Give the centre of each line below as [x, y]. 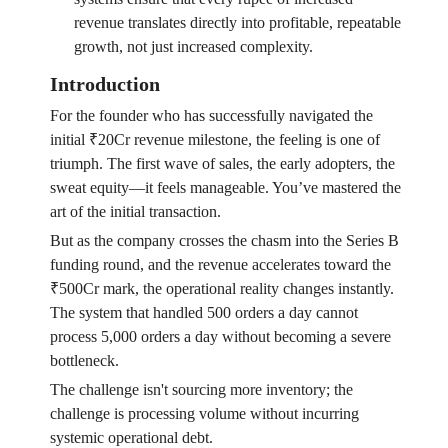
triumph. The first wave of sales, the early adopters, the [222, 164]
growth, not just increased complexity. [193, 47]
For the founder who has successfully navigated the [211, 116]
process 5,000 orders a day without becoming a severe [220, 337]
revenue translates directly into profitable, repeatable [237, 23]
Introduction [104, 84]
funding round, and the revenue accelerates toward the [220, 265]
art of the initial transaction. [135, 212]
